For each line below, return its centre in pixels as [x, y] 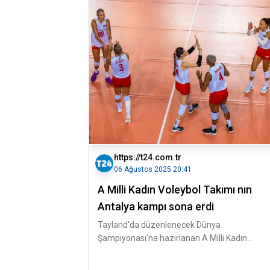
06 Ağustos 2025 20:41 [153, 169]
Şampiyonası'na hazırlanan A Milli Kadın [172, 238]
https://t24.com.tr [148, 157]
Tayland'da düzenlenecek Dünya [159, 225]
